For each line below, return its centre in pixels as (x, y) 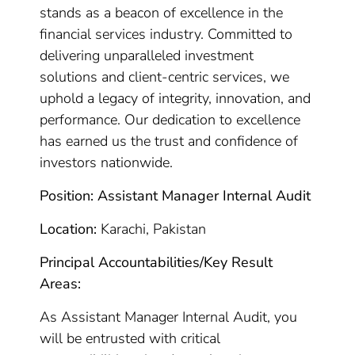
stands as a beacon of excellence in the (162, 13)
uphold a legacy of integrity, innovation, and (176, 98)
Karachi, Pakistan (152, 229)
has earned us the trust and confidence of (169, 141)
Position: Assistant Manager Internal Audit (176, 196)
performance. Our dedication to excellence (170, 120)
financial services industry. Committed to (166, 34)
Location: (69, 229)
